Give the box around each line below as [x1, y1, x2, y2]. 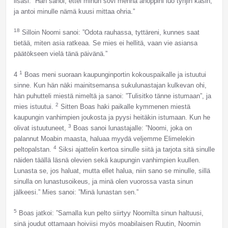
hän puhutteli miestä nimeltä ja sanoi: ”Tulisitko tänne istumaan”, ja [13, 92, 211, 100]
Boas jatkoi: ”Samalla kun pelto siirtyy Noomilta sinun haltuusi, [16, 209, 204, 217]
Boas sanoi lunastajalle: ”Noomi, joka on [71, 124, 192, 132]
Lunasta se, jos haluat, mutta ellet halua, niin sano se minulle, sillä [13, 167, 210, 175]
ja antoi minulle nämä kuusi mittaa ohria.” [13, 8, 135, 16]
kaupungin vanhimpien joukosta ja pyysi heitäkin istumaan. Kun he [13, 113, 210, 122]
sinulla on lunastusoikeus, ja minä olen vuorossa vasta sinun [13, 178, 193, 186]
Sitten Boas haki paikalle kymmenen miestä [58, 103, 190, 111]
